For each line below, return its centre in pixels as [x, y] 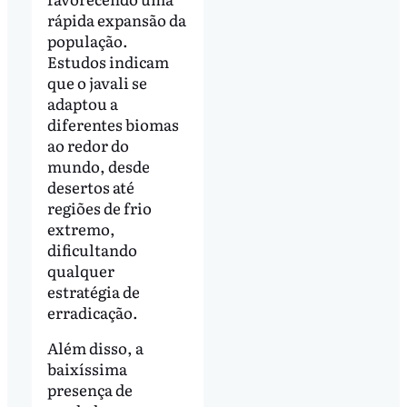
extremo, [81, 228]
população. [87, 40]
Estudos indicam [108, 61]
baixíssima [87, 369]
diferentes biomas [113, 124]
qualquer [80, 270]
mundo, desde [98, 165]
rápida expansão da [116, 19]
